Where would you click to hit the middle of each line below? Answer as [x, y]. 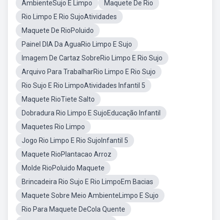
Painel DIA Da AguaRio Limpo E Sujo [77, 44]
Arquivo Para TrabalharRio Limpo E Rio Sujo [89, 72]
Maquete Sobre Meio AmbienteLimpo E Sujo [90, 195]
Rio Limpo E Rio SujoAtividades [69, 17]
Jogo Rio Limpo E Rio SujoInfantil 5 [75, 140]
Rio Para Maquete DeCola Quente [73, 209]
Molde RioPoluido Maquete [63, 168]
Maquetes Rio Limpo [53, 127]
